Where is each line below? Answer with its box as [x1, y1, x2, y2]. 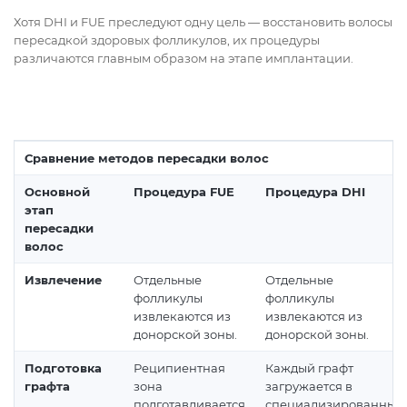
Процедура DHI [265, 184, 365, 200]
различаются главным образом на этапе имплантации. [14, 51, 353, 66]
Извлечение [25, 273, 102, 288]
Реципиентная [134, 361, 225, 376]
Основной [25, 184, 90, 200]
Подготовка [25, 361, 102, 376]
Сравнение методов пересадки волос [25, 151, 269, 166]
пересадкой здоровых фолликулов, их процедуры [14, 33, 320, 48]
